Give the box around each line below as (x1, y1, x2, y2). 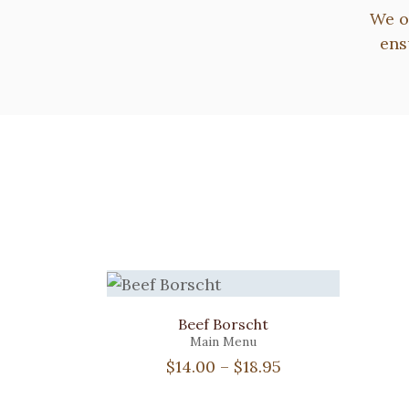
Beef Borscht (178, 315, 268, 333)
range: (279, 380, 330, 401)
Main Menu (190, 333, 257, 350)
